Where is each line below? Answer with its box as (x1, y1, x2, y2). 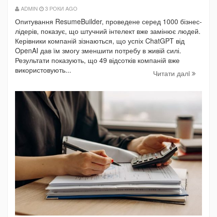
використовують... (15, 64, 71, 75)
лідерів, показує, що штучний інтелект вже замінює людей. (15, 26, 201, 36)
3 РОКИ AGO (44, 4, 77, 12)
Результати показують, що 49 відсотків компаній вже (15, 55, 180, 65)
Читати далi (153, 68, 192, 78)
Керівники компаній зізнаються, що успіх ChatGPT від (15, 35, 185, 46)
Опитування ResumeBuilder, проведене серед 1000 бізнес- (15, 16, 202, 26)
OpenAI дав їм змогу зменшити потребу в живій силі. (15, 45, 181, 55)
